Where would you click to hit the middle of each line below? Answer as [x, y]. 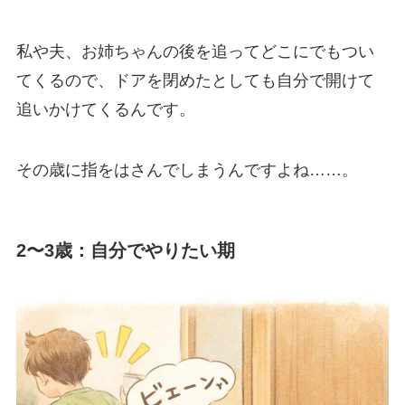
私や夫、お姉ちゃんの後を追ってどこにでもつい [195, 51]
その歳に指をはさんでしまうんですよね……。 [187, 170]
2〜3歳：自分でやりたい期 [125, 250]
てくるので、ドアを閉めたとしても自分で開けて [195, 80]
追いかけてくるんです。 [105, 109]
